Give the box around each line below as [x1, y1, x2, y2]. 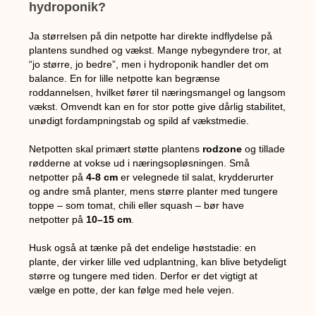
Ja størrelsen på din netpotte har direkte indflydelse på [29, 30, 273, 42]
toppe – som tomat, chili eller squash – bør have [29, 199, 245, 211]
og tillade [242, 142, 286, 154]
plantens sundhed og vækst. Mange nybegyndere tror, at [29, 44, 282, 56]
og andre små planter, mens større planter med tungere [29, 185, 279, 197]
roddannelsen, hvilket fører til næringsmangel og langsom [29, 86, 286, 98]
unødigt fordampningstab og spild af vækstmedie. [29, 114, 250, 126]
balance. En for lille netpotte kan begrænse [29, 72, 221, 84]
